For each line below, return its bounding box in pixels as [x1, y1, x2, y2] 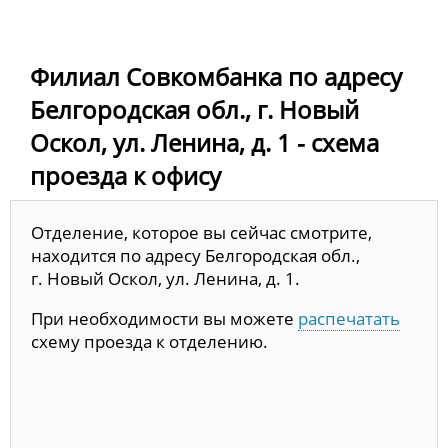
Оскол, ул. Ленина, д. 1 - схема [30, 125, 379, 159]
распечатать [298, 306, 400, 330]
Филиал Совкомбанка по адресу [30, 59, 402, 93]
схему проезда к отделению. [31, 329, 268, 353]
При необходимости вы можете [31, 306, 298, 330]
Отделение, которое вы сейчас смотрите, [31, 220, 372, 244]
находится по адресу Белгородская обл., [31, 243, 360, 267]
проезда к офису [30, 158, 221, 192]
